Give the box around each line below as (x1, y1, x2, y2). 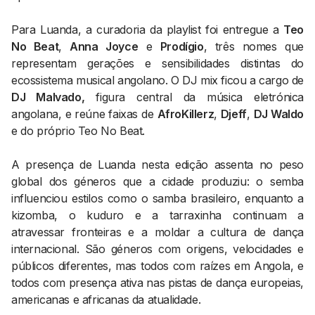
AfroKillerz (157, 107, 214, 121)
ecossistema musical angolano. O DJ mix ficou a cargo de (11, 73, 304, 87)
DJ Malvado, (11, 90, 85, 104)
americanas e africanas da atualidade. (11, 292, 201, 307)
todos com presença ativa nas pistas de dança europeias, (11, 276, 304, 290)
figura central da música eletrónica (84, 90, 304, 104)
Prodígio (160, 39, 204, 53)
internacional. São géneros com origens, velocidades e (11, 242, 304, 256)
